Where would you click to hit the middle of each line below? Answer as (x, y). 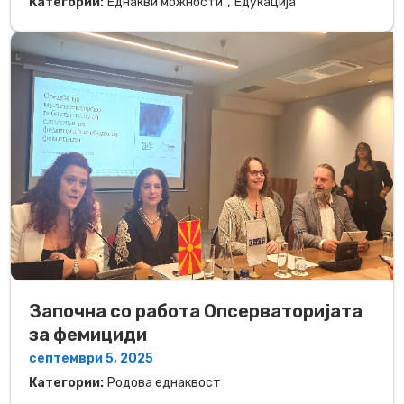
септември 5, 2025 (91, 359)
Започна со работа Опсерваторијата (196, 312)
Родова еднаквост (164, 383)
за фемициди (88, 335)
